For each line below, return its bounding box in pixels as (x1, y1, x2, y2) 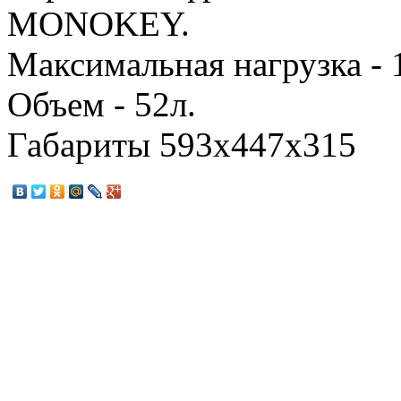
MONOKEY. (7, 4, 190, 43)
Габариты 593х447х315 (7, 124, 356, 164)
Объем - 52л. (7, 84, 196, 124)
